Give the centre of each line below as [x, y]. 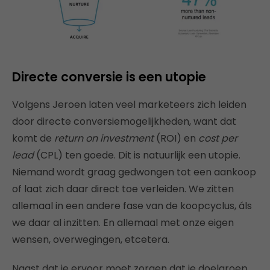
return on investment [104, 139]
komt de [33, 139]
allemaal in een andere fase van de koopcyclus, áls [132, 206]
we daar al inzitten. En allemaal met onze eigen [123, 223]
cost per [218, 139]
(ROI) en [176, 139]
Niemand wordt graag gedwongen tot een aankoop [134, 172]
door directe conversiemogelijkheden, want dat [124, 122]
